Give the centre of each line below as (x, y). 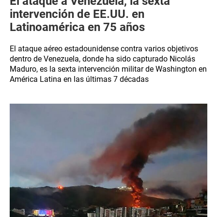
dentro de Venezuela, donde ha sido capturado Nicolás (102, 59)
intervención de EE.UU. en (77, 14)
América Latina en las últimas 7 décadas (79, 79)
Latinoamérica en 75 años (77, 27)
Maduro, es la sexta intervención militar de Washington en (108, 69)
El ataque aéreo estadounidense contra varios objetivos (104, 49)
